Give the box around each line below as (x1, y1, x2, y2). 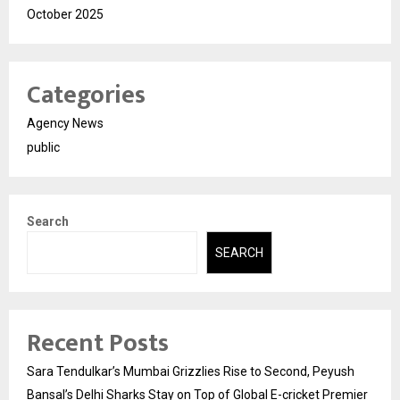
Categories (27, 73, 146, 116)
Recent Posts (27, 322, 169, 365)
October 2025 (27, 6, 104, 21)
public (27, 139, 60, 154)
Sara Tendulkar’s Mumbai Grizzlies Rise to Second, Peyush (27, 364, 354, 379)
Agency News (27, 115, 104, 130)
